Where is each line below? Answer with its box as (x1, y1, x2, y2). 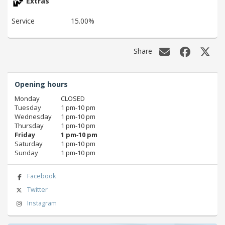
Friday (15, 130, 35, 140)
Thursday (15, 121, 44, 131)
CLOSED (61, 94, 85, 103)
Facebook (27, 172, 56, 181)
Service (12, 16, 35, 26)
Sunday (15, 148, 38, 158)
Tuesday (15, 103, 41, 113)
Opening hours (15, 79, 68, 89)
